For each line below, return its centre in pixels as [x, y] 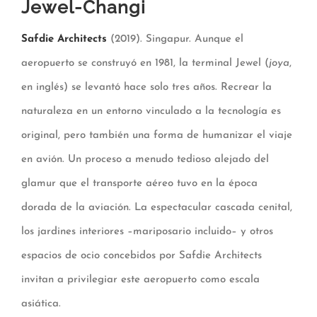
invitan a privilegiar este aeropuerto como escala [140, 279]
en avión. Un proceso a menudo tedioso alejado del [145, 159]
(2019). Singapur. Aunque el [175, 39]
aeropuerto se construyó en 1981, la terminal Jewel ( [145, 63]
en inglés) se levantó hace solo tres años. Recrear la [146, 87]
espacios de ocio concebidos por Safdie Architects [142, 255]
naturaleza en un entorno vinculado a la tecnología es [151, 111]
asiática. [41, 304]
